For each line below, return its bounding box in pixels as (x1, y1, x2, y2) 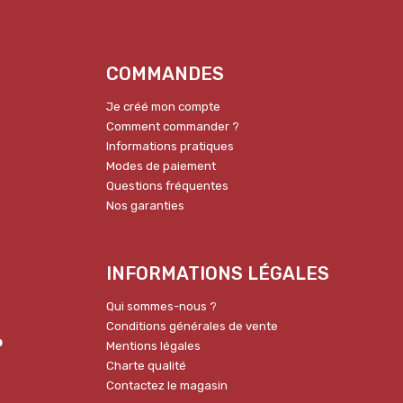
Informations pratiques (106, 139, 234, 153)
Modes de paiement (106, 158, 216, 173)
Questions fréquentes (106, 178, 228, 193)
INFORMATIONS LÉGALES (106, 262, 329, 284)
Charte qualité (106, 358, 186, 372)
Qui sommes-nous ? (106, 299, 217, 313)
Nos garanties (106, 198, 184, 212)
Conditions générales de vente (106, 318, 278, 333)
